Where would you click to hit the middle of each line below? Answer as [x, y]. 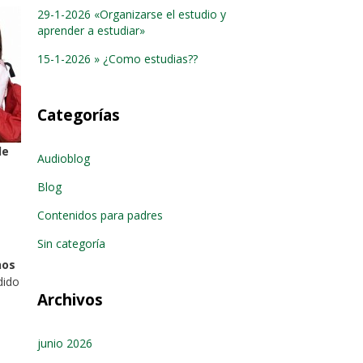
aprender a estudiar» [91, 30]
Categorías [79, 115]
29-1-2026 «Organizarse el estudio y [132, 14]
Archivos [70, 300]
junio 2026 [65, 343]
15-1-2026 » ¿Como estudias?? [117, 59]
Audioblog [64, 158]
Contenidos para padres [100, 215]
